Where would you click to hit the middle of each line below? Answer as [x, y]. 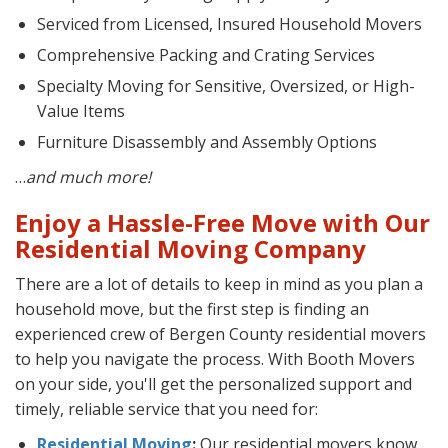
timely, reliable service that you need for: [166, 409]
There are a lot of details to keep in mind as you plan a [219, 284]
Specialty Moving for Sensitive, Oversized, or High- [226, 86]
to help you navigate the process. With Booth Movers [215, 359]
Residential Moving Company [190, 249]
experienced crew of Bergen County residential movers [220, 334]
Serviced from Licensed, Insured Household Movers [229, 24]
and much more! [88, 177]
